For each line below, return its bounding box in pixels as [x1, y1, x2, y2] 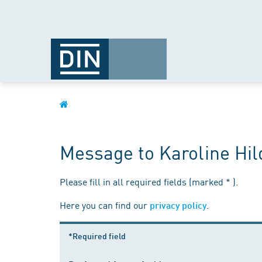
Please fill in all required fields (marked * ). [60, 175, 238, 188]
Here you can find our [60, 198, 150, 211]
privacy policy [150, 199, 206, 211]
